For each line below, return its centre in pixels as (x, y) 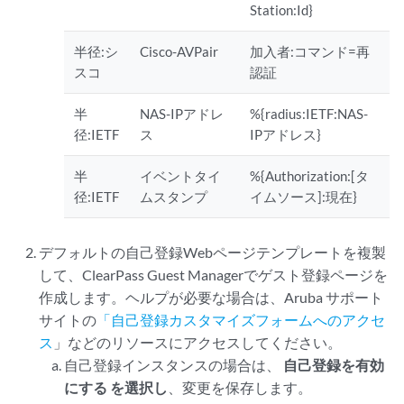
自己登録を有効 (333, 364)
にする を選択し (115, 387)
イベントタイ (181, 175)
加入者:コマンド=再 (310, 51)
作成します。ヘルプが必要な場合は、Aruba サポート (211, 297)
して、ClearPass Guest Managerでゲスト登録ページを (214, 274)
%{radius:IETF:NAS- (309, 113)
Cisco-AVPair (179, 51)
